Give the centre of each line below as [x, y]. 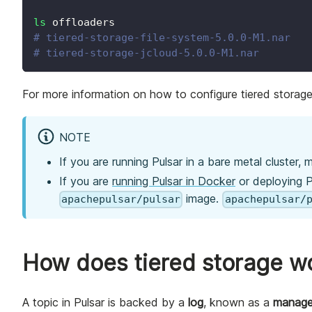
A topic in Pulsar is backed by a [105, 302]
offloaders [80, 23]
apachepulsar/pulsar [121, 200]
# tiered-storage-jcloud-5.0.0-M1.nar [146, 53]
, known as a [238, 302]
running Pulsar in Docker [174, 181]
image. [203, 198]
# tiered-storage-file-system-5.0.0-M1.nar [162, 38]
